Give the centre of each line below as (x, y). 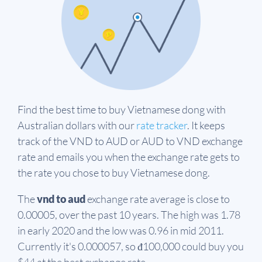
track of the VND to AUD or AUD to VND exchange (130, 141)
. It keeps (206, 125)
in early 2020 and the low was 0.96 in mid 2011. (121, 230)
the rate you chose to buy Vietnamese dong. (114, 172)
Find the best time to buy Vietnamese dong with (122, 109)
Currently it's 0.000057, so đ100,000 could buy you (131, 246)
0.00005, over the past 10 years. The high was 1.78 (129, 214)
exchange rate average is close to (158, 199)
